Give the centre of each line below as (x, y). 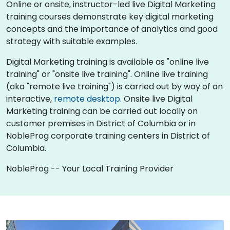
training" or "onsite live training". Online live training (107, 74)
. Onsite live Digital (156, 99)
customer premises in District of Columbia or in (101, 123)
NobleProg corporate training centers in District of (108, 136)
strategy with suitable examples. (72, 41)
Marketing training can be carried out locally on (102, 111)
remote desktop (87, 99)
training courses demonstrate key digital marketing (110, 16)
